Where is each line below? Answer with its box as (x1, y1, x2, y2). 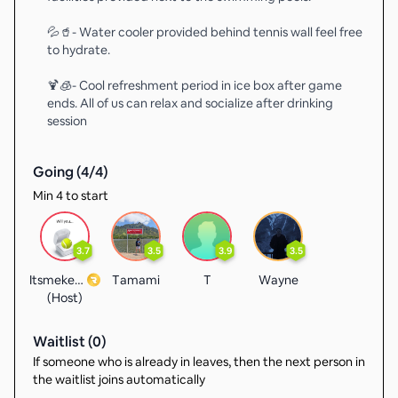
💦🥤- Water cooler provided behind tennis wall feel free (47, 24, 362, 40)
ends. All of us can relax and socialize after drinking (47, 95, 333, 111)
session (47, 113, 87, 129)
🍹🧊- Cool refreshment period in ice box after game (47, 77, 342, 93)
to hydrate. (47, 42, 110, 58)
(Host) (47, 290, 83, 306)
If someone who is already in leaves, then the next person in (33, 354, 365, 370)
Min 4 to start (33, 187, 108, 203)
